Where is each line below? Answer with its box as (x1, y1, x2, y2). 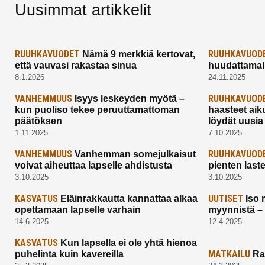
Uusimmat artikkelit (15, 1, 151, 20)
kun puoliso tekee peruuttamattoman (15, 105, 180, 115)
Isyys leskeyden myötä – (72, 93, 185, 104)
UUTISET (208, 193, 244, 205)
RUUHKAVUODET (15, 49, 80, 60)
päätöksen (15, 116, 62, 127)
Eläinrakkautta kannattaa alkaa (58, 193, 198, 204)
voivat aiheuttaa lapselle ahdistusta (15, 160, 172, 171)
